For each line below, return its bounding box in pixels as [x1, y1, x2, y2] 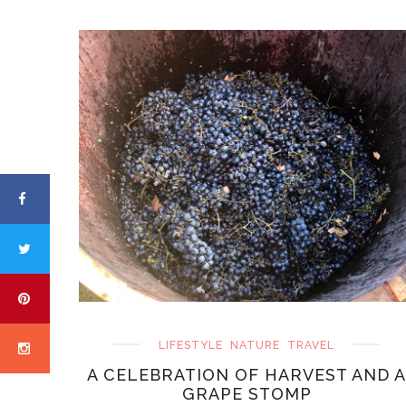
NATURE [230, 338, 280, 352]
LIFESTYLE [159, 338, 223, 352]
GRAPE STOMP [181, 383, 312, 403]
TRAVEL [287, 338, 334, 352]
